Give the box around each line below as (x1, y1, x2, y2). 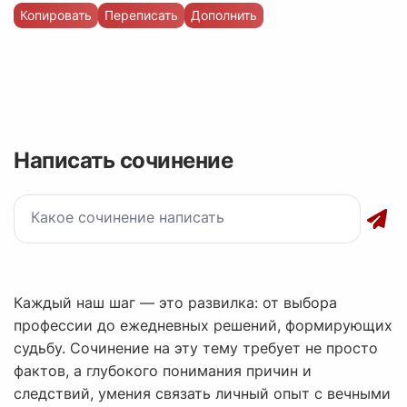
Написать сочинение (14, 147, 233, 174)
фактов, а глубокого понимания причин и (14, 362, 312, 381)
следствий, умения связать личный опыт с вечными (14, 384, 391, 403)
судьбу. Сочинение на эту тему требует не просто (14, 339, 378, 358)
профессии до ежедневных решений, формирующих (14, 316, 392, 335)
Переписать (104, 7, 178, 24)
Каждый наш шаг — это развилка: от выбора (14, 293, 337, 313)
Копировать (20, 7, 92, 24)
